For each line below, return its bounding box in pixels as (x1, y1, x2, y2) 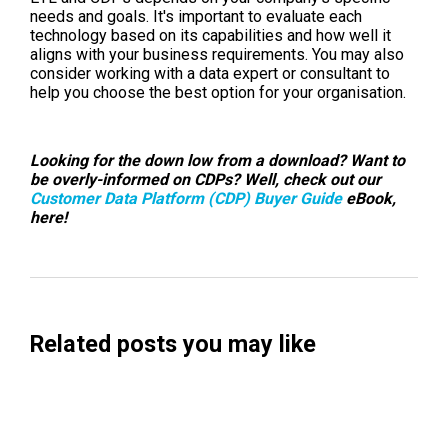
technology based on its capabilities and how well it (30, 26, 391, 46)
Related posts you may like (30, 329, 316, 358)
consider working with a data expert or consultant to (30, 64, 390, 84)
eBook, (342, 188, 396, 208)
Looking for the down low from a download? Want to (30, 150, 405, 170)
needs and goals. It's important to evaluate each (30, 7, 362, 27)
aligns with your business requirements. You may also (30, 45, 404, 65)
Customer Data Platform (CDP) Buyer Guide (30, 188, 342, 208)
